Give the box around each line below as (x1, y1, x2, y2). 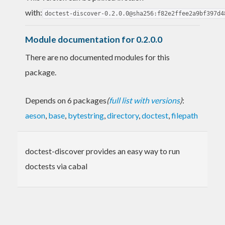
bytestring (68, 110, 104, 120)
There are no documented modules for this (25, 52, 170, 62)
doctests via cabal (25, 161, 87, 171)
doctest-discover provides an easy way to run (25, 146, 180, 156)
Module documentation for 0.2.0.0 (25, 34, 162, 45)
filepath (171, 110, 198, 120)
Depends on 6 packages (25, 95, 106, 105)
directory (107, 110, 139, 120)
